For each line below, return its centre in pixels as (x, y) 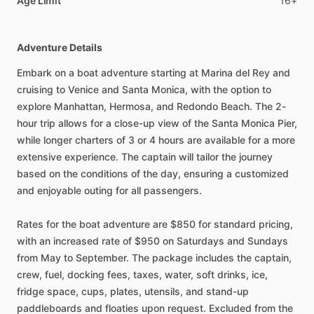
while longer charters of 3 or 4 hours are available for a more (156, 139)
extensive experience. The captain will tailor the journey (145, 156)
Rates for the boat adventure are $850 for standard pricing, (155, 224)
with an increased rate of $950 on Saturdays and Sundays (152, 240)
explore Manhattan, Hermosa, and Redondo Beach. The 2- (151, 106)
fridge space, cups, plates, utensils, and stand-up (133, 291)
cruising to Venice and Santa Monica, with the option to (144, 89)
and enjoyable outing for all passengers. (109, 190)
